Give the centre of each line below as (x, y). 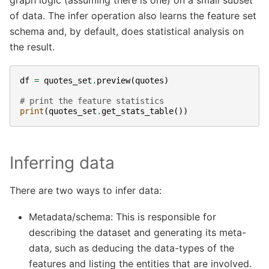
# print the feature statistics (92, 101)
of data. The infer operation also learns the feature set (133, 15)
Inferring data (62, 163)
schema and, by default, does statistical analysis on (127, 31)
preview (113, 81)
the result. (32, 47)
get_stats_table (138, 111)
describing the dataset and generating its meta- (138, 233)
